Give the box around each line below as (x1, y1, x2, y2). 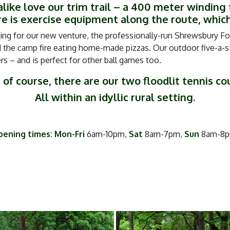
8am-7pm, (143, 129, 184, 139)
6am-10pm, (85, 129, 129, 139)
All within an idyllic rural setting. (35, 90, 195, 104)
